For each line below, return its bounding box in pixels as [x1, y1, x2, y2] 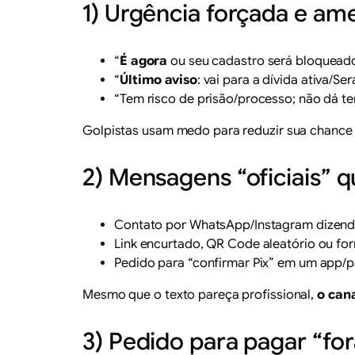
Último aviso [119, 71, 197, 88]
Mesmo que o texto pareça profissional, [82, 286, 318, 303]
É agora [119, 52, 168, 69]
